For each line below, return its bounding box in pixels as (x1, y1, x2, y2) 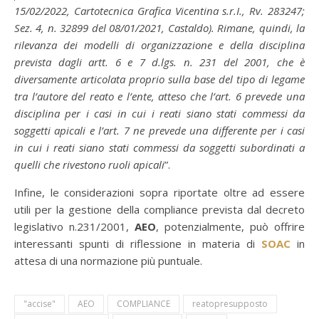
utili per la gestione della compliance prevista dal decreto (14, 202, 305, 216)
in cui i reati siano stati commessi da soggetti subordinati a (14, 140, 305, 155)
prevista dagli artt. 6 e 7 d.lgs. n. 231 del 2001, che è (14, 55, 305, 69)
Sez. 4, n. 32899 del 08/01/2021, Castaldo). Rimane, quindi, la (14, 21, 305, 35)
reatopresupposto (192, 298, 268, 310)
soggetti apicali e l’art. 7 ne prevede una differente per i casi (14, 123, 305, 137)
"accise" (23, 298, 56, 310)
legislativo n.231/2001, (14, 219, 135, 234)
